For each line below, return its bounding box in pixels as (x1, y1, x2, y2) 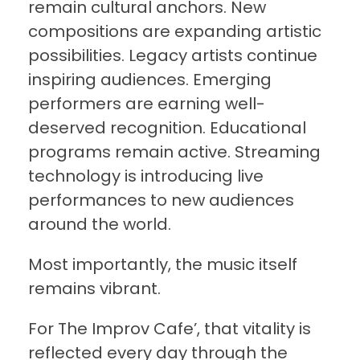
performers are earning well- (28, 92, 265, 116)
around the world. (28, 213, 171, 236)
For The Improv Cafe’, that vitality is (28, 317, 311, 341)
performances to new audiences (28, 189, 294, 212)
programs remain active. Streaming (28, 141, 321, 164)
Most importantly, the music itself (28, 253, 297, 276)
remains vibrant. (28, 277, 161, 301)
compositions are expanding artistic (28, 20, 321, 43)
